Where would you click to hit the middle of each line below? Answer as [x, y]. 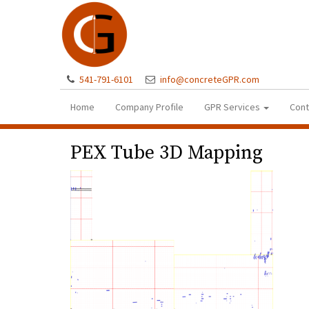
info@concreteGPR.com [210, 79]
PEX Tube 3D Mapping [167, 153]
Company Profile [149, 107]
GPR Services [233, 107]
